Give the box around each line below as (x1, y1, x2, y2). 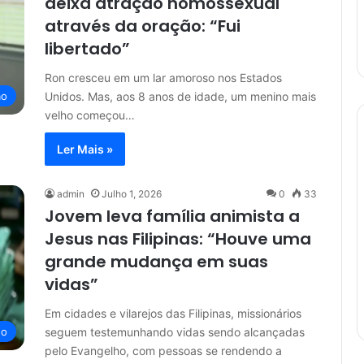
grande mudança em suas (45, 250, 268, 273)
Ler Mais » (57, 142, 113, 156)
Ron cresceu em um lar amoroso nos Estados (45, 71, 282, 84)
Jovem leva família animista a (45, 205, 300, 227)
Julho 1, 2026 (102, 188, 162, 200)
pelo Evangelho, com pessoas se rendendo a (45, 344, 282, 357)
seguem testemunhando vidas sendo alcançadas (45, 325, 305, 339)
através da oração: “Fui (45, 15, 240, 37)
